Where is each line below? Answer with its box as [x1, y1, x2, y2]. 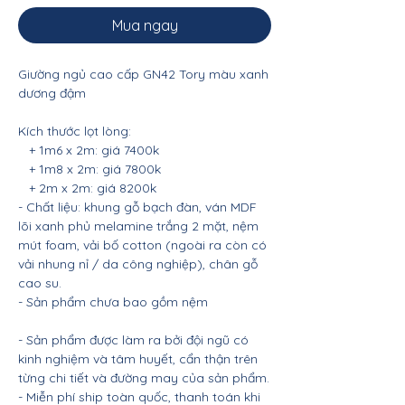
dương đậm [18, 85, 86, 101]
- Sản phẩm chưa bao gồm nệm [18, 294, 208, 310]
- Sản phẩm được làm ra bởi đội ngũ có [18, 332, 249, 348]
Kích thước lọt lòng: [18, 123, 131, 139]
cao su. [18, 275, 61, 291]
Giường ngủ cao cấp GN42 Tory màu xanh [18, 66, 268, 82]
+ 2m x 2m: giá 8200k [18, 180, 156, 196]
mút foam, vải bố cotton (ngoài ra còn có [18, 237, 267, 253]
